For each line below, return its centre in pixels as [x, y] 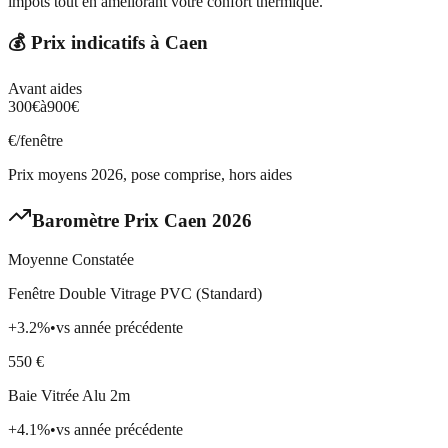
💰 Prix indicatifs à [86, 43]
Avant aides [45, 89]
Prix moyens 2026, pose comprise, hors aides [150, 175]
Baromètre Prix [98, 220]
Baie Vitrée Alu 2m [69, 395]
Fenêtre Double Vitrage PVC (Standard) [135, 293]
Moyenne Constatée [71, 259]
